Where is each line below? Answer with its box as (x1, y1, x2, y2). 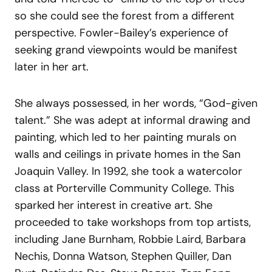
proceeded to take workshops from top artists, (15, 215, 251, 230)
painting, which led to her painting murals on (15, 130, 236, 145)
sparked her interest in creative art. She (15, 198, 212, 213)
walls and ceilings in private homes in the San (15, 147, 240, 162)
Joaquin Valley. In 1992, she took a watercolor (15, 164, 242, 179)
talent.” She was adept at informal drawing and (15, 113, 250, 128)
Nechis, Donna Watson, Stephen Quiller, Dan (15, 249, 231, 264)
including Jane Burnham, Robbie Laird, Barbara (15, 232, 246, 247)
